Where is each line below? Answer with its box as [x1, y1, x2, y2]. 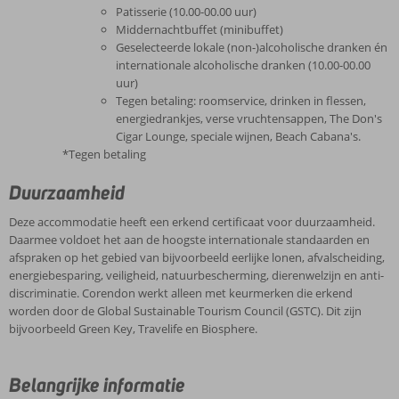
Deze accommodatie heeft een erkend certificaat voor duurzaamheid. [9, 214, 375, 230]
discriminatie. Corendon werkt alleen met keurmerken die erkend [9, 285, 353, 301]
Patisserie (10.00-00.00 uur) [116, 4, 256, 20]
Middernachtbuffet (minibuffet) [116, 21, 283, 37]
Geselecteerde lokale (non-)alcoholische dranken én [116, 39, 387, 55]
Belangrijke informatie [9, 372, 185, 397]
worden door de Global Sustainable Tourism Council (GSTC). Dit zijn [9, 303, 362, 319]
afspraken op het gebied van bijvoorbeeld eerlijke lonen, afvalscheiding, [9, 249, 385, 265]
